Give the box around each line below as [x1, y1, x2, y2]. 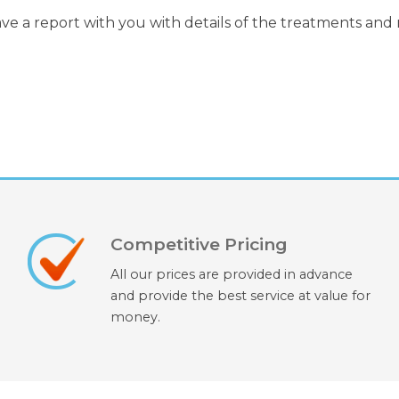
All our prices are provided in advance [110, 266, 353, 283]
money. [110, 309, 160, 326]
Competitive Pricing [110, 233, 288, 256]
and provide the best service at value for [110, 288, 370, 305]
